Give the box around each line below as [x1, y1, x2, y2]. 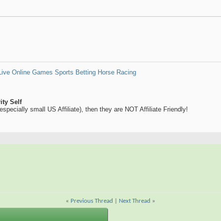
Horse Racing [98, 69, 136, 76]
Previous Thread [71, 198, 113, 205]
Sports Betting [55, 69, 96, 76]
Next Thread [119, 198, 150, 205]
